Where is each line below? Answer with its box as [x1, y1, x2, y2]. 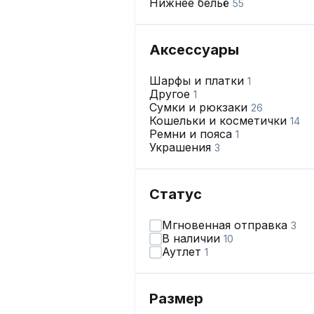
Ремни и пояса [149, 127, 235, 141]
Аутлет [162, 245, 205, 259]
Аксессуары [149, 41, 239, 58]
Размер [149, 290, 203, 307]
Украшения [149, 140, 214, 154]
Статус [149, 186, 202, 203]
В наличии [162, 231, 224, 245]
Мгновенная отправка [162, 218, 291, 232]
